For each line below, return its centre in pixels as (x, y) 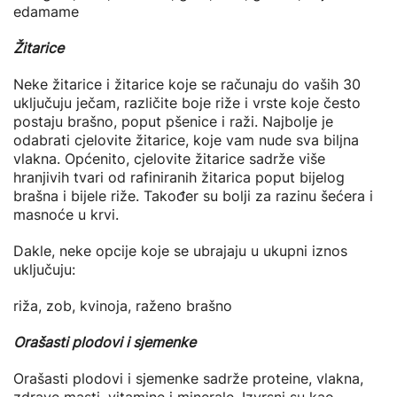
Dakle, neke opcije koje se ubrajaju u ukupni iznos (180, 251)
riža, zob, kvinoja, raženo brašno (123, 306)
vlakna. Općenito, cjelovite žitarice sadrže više (169, 159)
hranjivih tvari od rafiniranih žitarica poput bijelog (179, 177)
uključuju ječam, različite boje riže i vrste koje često (187, 103)
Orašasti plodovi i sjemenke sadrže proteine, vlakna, (188, 378)
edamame (46, 12)
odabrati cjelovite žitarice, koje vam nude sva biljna (186, 140)
